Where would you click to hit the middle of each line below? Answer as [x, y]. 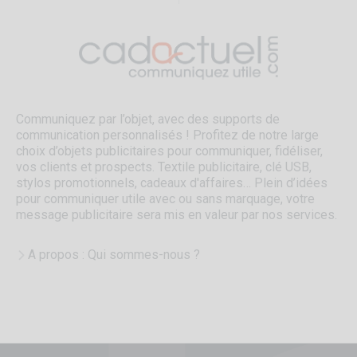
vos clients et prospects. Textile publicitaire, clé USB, [164, 167]
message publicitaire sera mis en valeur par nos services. [177, 215]
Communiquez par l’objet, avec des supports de [148, 120]
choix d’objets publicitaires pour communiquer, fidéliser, [169, 151]
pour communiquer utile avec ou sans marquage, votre [165, 199]
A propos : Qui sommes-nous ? [114, 255]
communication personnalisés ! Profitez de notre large [167, 135]
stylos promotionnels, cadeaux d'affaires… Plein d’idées [172, 183]
